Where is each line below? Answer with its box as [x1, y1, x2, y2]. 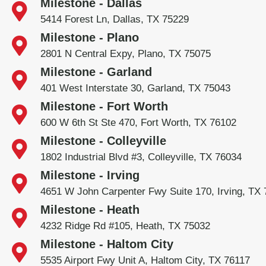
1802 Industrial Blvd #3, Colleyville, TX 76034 [40, 151, 242, 163]
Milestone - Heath [40, 202, 140, 216]
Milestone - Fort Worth [40, 99, 168, 113]
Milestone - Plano [40, 30, 139, 44]
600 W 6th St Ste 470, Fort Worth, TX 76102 [40, 116, 236, 128]
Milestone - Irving [40, 168, 140, 182]
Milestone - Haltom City [40, 237, 173, 251]
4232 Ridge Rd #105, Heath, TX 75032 [40, 220, 210, 232]
